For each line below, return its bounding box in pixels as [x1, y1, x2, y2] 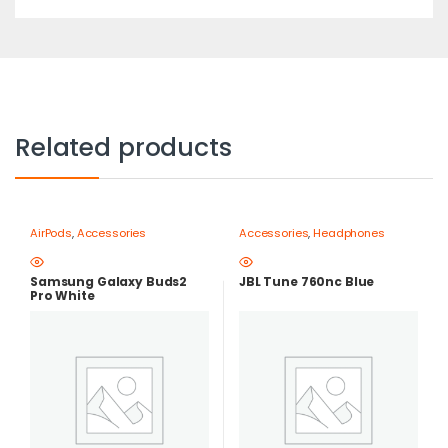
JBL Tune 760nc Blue [238, 272, 375, 290]
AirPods [29, 225, 73, 242]
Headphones [313, 225, 385, 242]
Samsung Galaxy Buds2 [29, 272, 188, 290]
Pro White [29, 286, 95, 304]
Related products [15, 130, 232, 166]
